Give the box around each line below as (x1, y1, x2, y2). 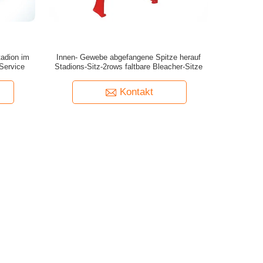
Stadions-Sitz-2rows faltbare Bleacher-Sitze (54, 62, 203, 71)
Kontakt (119, 86, 153, 97)
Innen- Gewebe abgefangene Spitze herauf (56, 53, 201, 62)
